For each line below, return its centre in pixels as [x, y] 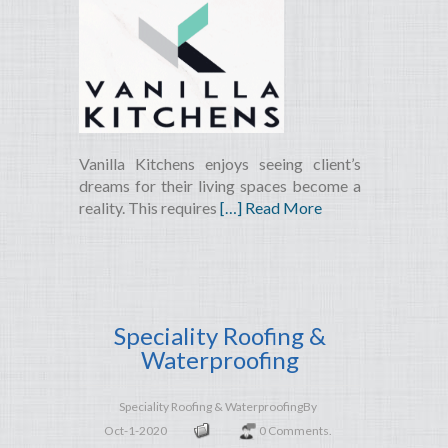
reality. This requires [149, 208]
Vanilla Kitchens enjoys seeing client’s [220, 164]
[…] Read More [271, 208]
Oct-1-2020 [135, 431]
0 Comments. [295, 431]
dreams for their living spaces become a [220, 186]
